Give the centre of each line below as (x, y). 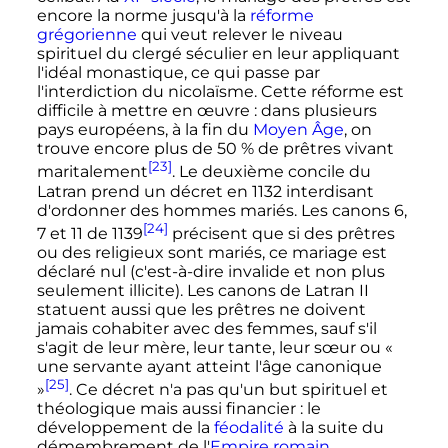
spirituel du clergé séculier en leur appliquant (218, 54)
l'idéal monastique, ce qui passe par (178, 73)
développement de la (125, 428)
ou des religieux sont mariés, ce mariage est (211, 253)
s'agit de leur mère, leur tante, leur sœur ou (210, 348)
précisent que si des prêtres (281, 234)
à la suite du (333, 428)
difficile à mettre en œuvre (143, 111)
